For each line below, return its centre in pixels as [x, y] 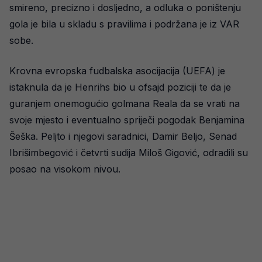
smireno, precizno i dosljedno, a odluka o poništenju [125, 8]
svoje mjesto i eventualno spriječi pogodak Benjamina [127, 120]
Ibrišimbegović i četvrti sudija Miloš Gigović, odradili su [129, 153]
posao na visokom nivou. [65, 169]
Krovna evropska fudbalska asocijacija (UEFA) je [117, 71]
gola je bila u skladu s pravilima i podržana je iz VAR [124, 24]
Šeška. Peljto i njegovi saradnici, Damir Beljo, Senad [123, 136]
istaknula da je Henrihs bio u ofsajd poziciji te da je [120, 87]
